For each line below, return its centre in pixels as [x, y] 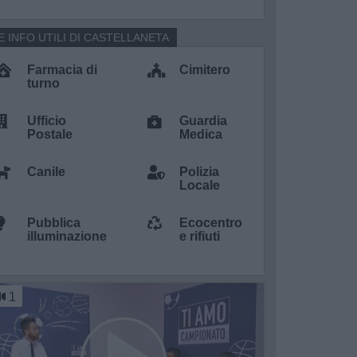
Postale [50, 134]
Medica [201, 134]
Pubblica [54, 223]
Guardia [204, 121]
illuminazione [67, 236]
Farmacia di [63, 70]
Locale [200, 185]
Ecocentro [211, 223]
